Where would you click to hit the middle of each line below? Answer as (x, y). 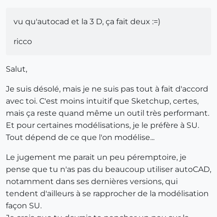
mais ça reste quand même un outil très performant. (108, 113)
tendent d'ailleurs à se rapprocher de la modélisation (107, 193)
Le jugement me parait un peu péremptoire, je (96, 157)
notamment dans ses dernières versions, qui (92, 181)
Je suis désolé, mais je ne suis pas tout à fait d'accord (107, 89)
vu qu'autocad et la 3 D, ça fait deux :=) (87, 21)
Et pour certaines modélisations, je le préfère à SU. (102, 125)
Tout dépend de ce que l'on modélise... (80, 137)
